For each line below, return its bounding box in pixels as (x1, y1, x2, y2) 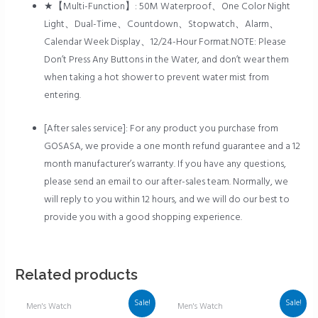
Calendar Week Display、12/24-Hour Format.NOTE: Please (44, 34, 287, 50)
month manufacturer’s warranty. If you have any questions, (44, 156, 287, 172)
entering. (44, 87, 82, 103)
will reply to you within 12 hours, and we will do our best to (44, 192, 290, 207)
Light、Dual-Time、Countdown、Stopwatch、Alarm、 (44, 16, 280, 32)
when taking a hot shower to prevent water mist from (44, 70, 270, 85)
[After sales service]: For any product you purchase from (44, 121, 279, 136)
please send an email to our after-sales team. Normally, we (44, 174, 289, 190)
